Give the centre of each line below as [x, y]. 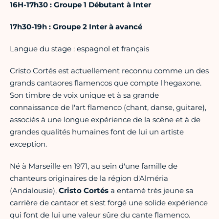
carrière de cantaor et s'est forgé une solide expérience [109, 203]
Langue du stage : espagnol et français [79, 49]
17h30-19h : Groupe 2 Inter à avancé [76, 27]
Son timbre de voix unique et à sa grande [84, 95]
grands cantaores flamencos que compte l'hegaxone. [106, 83]
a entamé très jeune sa [151, 191]
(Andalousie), [34, 191]
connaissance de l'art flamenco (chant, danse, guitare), [108, 108]
